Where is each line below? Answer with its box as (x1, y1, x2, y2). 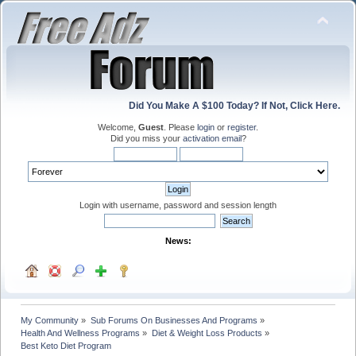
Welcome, (98, 122, 138, 132)
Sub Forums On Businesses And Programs (90, 315, 257, 325)
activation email (182, 133, 242, 143)
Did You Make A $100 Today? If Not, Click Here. (129, 100, 340, 111)
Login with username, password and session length (79, 200, 277, 210)
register (227, 122, 256, 132)
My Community (21, 315, 79, 325)
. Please (164, 122, 197, 132)
